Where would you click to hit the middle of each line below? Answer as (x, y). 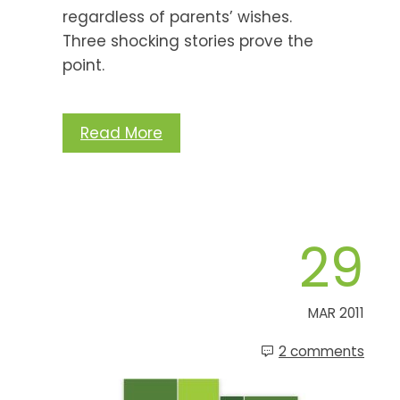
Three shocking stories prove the (188, 41)
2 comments (321, 351)
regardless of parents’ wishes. (177, 17)
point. (83, 65)
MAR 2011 (336, 312)
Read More (121, 133)
